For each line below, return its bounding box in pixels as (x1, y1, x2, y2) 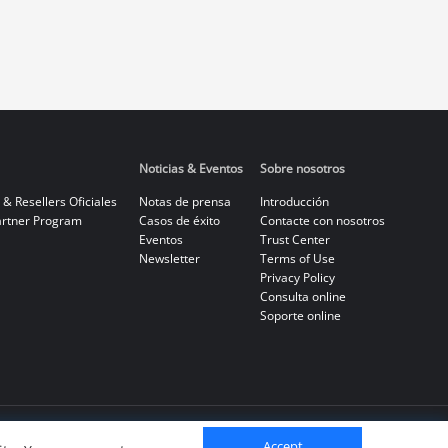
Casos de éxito (138, 211, 220, 229)
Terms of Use (259, 249, 335, 267)
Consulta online (259, 287, 346, 305)
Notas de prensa (138, 192, 231, 210)
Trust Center (259, 230, 330, 248)
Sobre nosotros (259, 159, 345, 177)
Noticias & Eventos (138, 159, 243, 177)
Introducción (259, 192, 329, 210)
